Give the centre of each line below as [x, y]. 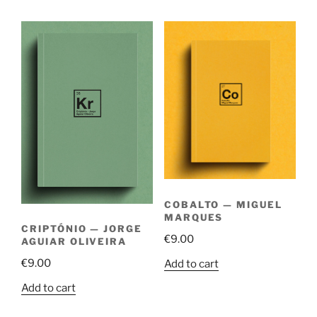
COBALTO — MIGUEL [223, 204]
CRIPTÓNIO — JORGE [82, 229]
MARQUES [194, 217]
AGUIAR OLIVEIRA [74, 242]
